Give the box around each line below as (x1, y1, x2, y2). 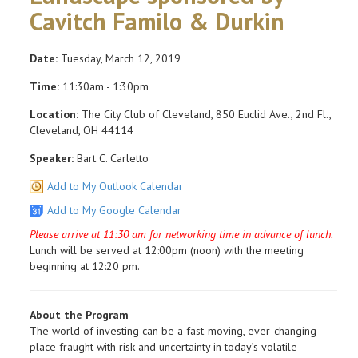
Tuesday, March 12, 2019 (58, 50, 181, 66)
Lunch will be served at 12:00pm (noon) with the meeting (30, 242, 304, 257)
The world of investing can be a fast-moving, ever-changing (30, 323, 316, 338)
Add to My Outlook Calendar (47, 178, 183, 193)
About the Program (30, 307, 129, 322)
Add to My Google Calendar (47, 202, 181, 217)
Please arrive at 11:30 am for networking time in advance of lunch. (30, 226, 333, 241)
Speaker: (30, 150, 74, 165)
